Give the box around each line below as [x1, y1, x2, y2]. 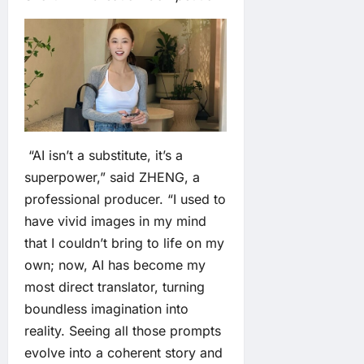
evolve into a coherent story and [24, 344, 223, 361]
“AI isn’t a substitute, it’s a [24, 146, 183, 163]
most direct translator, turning [24, 278, 205, 295]
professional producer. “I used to [24, 190, 226, 207]
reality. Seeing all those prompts [24, 322, 221, 339]
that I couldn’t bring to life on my [24, 234, 224, 251]
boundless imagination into [24, 300, 188, 317]
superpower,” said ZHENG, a [24, 168, 200, 185]
